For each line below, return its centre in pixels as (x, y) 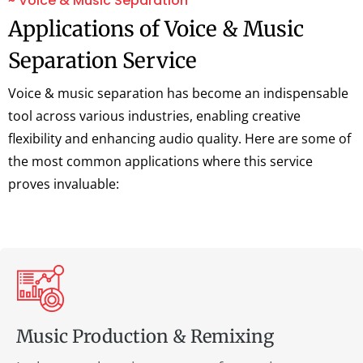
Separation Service (102, 60)
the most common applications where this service (160, 161)
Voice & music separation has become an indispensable (178, 93)
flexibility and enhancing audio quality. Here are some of (179, 139)
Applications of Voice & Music (156, 29)
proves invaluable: (64, 184)
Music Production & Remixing (145, 336)
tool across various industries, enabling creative (154, 116)
